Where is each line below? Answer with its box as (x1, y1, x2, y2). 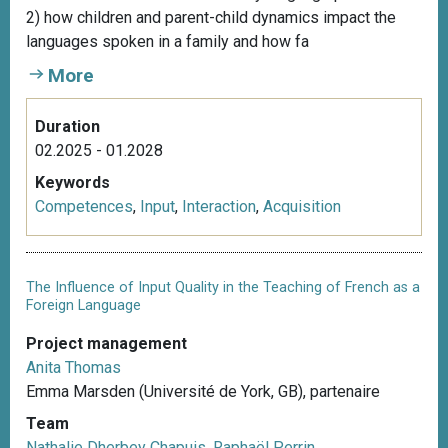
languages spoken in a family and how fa (26, 32, 309, 52)
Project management (26, 333, 187, 353)
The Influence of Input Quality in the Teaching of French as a (26, 279, 420, 297)
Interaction (182, 197, 256, 217)
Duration (35, 117, 100, 137)
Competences (35, 197, 133, 217)
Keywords (35, 173, 110, 193)
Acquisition (263, 197, 341, 217)
